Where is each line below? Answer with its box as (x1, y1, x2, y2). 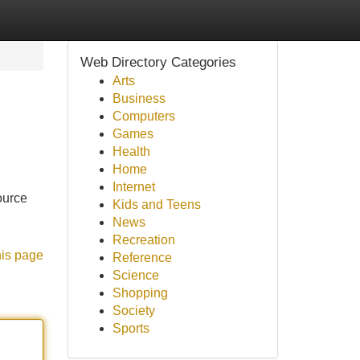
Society (112, 304, 155, 317)
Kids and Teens (112, 198, 201, 211)
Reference (112, 251, 172, 264)
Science (112, 268, 159, 282)
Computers (112, 109, 175, 123)
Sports (112, 321, 149, 335)
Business (112, 92, 166, 105)
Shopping (112, 286, 168, 300)
